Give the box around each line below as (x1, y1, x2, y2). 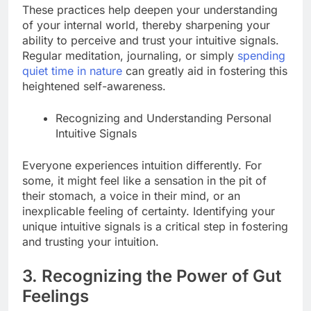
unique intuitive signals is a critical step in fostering (22, 219, 288, 234)
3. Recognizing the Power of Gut (22, 266, 281, 287)
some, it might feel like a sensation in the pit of (22, 174, 267, 188)
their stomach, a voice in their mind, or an (22, 189, 240, 203)
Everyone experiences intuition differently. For (22, 158, 262, 173)
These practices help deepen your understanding (22, 3, 278, 17)
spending (237, 49, 285, 63)
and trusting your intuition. (22, 235, 159, 249)
